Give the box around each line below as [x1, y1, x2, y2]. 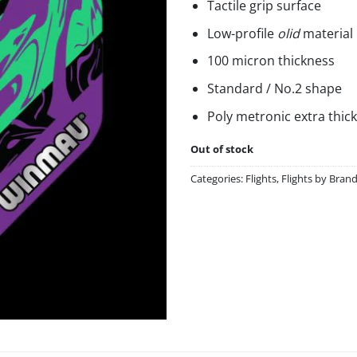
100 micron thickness [206, 52, 335, 70]
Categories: [190, 171, 245, 186]
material [299, 24, 353, 42]
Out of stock [190, 142, 253, 157]
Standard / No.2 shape [206, 79, 342, 97]
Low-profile [206, 24, 277, 42]
